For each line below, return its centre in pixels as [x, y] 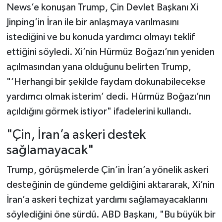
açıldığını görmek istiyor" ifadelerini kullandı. [99, 112]
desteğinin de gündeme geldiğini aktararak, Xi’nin [110, 185]
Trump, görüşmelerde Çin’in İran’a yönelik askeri [107, 170]
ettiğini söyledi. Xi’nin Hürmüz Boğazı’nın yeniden [110, 52]
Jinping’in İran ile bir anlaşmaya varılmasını [92, 23]
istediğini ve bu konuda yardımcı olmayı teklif [100, 37]
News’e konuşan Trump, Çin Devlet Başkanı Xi [102, 8]
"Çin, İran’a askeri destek [76, 135]
